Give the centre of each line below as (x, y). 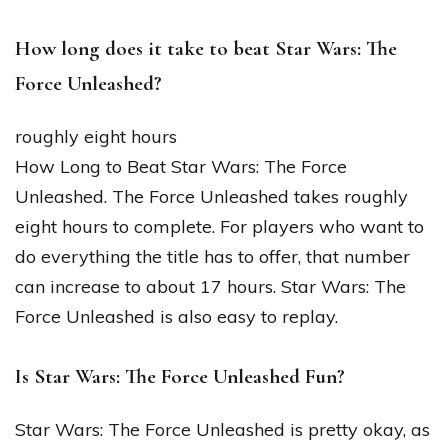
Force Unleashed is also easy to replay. (176, 316)
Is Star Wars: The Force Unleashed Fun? (180, 376)
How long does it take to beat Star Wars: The (206, 49)
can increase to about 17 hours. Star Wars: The (210, 286)
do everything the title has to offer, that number (212, 256)
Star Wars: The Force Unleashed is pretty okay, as (222, 429)
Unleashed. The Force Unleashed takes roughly (211, 196)
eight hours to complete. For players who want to (219, 226)
